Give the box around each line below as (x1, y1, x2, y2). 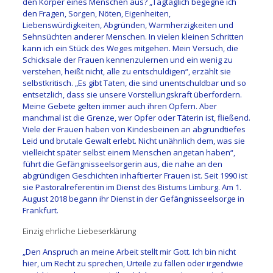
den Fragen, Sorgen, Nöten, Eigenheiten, (22, 7, 171, 19)
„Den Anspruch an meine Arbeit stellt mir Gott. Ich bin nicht (22, 246, 236, 257)
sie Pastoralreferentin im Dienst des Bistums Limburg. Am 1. (22, 181, 241, 193)
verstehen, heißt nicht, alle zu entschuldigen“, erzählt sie (22, 65, 231, 77)
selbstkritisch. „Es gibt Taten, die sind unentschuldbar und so (22, 77, 246, 88)
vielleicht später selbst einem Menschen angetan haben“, (22, 146, 235, 158)
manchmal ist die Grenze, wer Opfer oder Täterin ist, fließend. (22, 112, 250, 123)
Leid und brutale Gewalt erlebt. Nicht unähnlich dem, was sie (22, 135, 245, 146)
